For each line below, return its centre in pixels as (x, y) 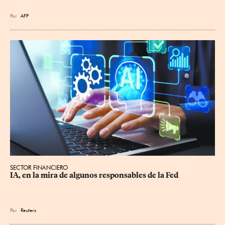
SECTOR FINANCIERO (39, 167)
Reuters (28, 210)
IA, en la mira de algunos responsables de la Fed (94, 175)
